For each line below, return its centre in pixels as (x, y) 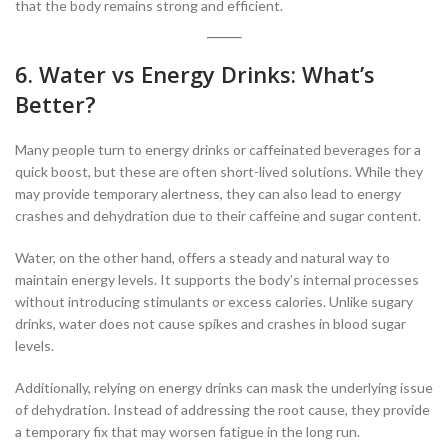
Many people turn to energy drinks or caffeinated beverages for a (218, 150)
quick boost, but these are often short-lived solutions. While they (219, 172)
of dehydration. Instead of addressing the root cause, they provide (222, 410)
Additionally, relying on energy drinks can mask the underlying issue (224, 388)
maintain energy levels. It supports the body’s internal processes (217, 280)
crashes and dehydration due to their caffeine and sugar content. (218, 216)
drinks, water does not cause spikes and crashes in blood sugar (210, 324)
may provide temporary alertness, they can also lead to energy (208, 194)
